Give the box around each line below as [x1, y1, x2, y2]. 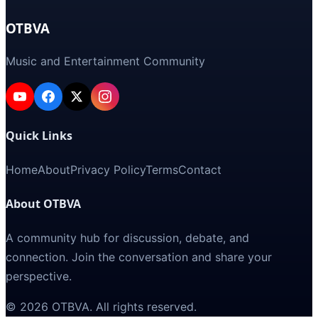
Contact [178, 162, 221, 177]
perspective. [6, 269, 72, 284]
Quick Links [6, 127, 72, 143]
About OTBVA [6, 196, 81, 212]
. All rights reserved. [89, 300, 197, 314]
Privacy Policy [70, 162, 146, 177]
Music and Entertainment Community [6, 54, 205, 69]
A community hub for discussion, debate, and [6, 231, 249, 246]
